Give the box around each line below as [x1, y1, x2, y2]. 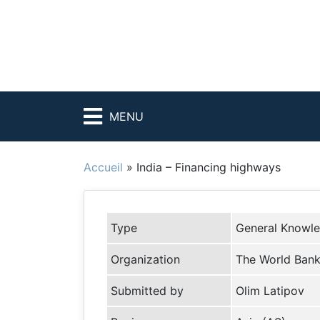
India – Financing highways [136, 160, 281, 174]
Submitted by [111, 284, 184, 298]
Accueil [84, 160, 123, 174]
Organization [111, 252, 180, 266]
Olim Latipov [235, 284, 304, 298]
